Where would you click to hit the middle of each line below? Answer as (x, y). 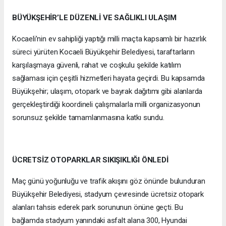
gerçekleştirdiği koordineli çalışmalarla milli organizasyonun (106, 105)
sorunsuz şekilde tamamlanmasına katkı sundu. (88, 118)
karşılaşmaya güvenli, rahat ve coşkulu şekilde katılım (97, 65)
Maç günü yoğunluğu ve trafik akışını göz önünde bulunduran (109, 181)
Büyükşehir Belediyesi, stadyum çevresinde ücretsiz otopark (108, 194)
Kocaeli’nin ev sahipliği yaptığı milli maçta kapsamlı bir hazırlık (109, 39)
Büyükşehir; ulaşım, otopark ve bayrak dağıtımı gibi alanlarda (107, 92)
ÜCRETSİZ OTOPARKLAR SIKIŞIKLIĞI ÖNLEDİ (90, 160)
